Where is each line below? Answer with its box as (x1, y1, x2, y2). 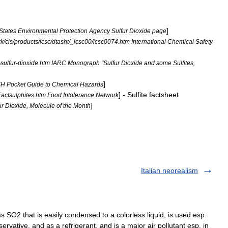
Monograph (68, 59, 100, 66)
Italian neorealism (141, 166, 198, 175)
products (14, 38, 38, 45)
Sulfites (173, 59, 193, 66)
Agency (89, 27, 110, 34)
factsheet (149, 90, 179, 99)
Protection (60, 27, 88, 34)
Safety (195, 38, 213, 45)
